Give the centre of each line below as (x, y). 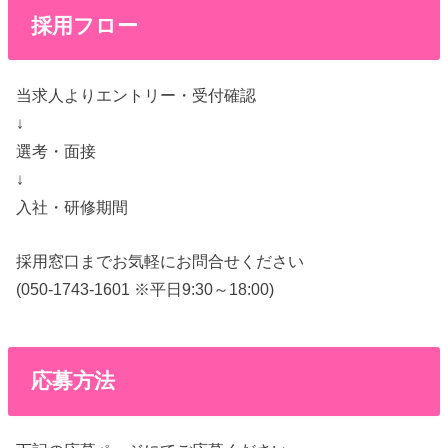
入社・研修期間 (72, 206)
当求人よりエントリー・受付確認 (136, 94)
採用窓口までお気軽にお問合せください (160, 261)
